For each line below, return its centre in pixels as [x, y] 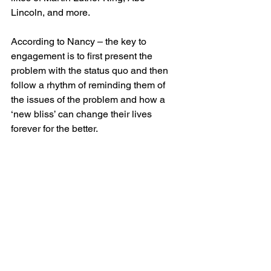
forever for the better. [54, 128]
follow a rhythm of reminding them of [89, 85]
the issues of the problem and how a [89, 99]
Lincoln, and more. [51, 12]
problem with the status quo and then [91, 70]
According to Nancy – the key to [80, 41]
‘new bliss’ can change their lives [83, 114]
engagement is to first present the [83, 56]
